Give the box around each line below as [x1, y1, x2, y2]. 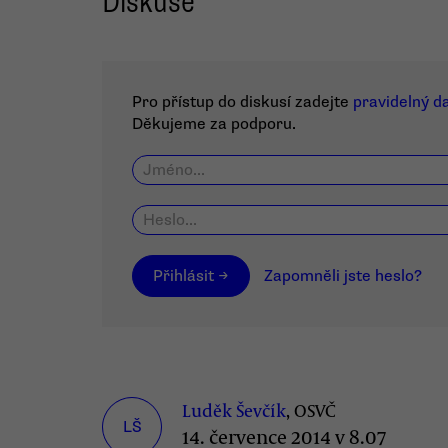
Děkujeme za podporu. [132, 114, 296, 134]
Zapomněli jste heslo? [264, 266, 422, 286]
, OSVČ [286, 398, 336, 422]
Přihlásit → [153, 266, 229, 286]
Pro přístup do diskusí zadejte [132, 92, 353, 112]
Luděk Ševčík [182, 398, 286, 422]
